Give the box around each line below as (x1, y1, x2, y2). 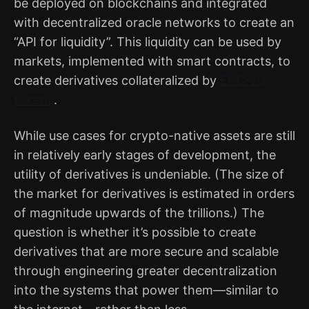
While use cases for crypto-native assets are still (14, 128, 295, 143)
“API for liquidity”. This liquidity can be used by (14, 34, 281, 49)
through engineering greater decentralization (14, 263, 277, 278)
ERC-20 (220, 72, 265, 88)
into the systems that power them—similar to (14, 282, 279, 297)
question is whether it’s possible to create (14, 224, 256, 239)
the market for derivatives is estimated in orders (14, 186, 295, 201)
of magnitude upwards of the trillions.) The (14, 205, 264, 220)
